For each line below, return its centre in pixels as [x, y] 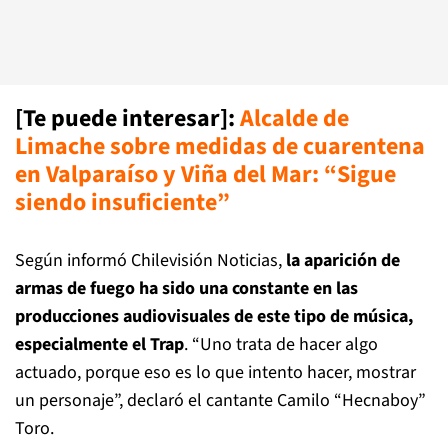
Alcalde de [294, 118]
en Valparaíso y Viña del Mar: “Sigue [205, 174]
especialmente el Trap [99, 344]
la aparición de [343, 260]
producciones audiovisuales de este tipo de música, [214, 316]
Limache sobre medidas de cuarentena [220, 146]
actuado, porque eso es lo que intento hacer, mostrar [215, 372]
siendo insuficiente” [122, 202]
